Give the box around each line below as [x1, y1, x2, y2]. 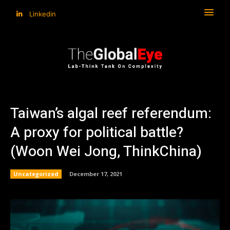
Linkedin [29, 9, 56, 18]
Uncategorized [13, 169, 59, 178]
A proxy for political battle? [10, 122, 183, 143]
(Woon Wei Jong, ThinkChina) [10, 141, 202, 162]
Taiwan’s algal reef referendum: [10, 103, 212, 124]
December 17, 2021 [69, 169, 122, 178]
